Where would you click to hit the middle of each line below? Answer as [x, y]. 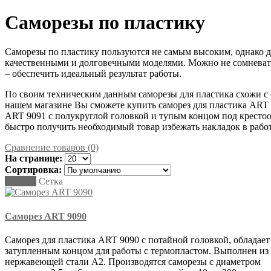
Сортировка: [33, 170]
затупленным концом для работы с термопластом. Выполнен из [137, 250]
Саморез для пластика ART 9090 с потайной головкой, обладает [137, 240]
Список [21, 181]
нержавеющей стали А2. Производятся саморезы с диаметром [133, 261]
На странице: [34, 158]
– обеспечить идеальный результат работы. [93, 74]
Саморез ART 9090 [46, 216]
